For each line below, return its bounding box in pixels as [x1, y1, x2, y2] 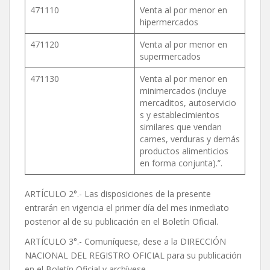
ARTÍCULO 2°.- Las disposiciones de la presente [25, 188, 211, 200]
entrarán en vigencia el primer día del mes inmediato [25, 202, 229, 214]
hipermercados [140, 16, 198, 28]
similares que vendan [140, 121, 222, 133]
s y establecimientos [140, 109, 219, 121]
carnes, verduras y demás [140, 133, 240, 145]
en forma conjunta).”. [140, 157, 222, 169]
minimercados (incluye [140, 85, 227, 97]
